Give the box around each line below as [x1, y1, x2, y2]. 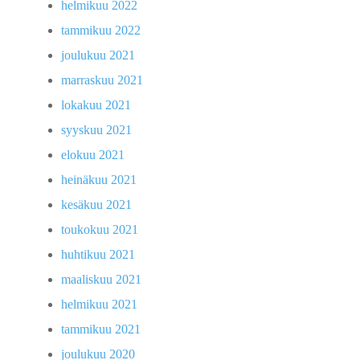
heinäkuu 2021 [61, 173, 137, 187]
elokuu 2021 [61, 148, 125, 162]
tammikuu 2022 [61, 23, 141, 38]
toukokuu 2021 [61, 223, 138, 237]
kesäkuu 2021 [61, 198, 132, 212]
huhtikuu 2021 [61, 247, 135, 262]
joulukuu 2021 [61, 48, 135, 63]
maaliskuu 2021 [61, 272, 141, 287]
